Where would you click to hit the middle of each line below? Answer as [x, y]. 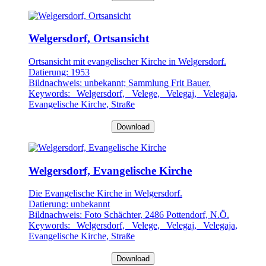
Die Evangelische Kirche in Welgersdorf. [105, 194]
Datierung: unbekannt [69, 204]
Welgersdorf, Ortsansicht [89, 39]
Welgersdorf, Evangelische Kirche [110, 170]
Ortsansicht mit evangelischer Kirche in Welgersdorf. [127, 61]
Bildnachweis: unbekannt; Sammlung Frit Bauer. [120, 83]
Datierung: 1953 [59, 72]
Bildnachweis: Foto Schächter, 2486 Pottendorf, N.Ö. [129, 215]
